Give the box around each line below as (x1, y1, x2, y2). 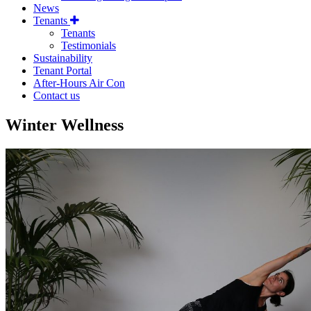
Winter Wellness (6, 116, 124, 134)
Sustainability (33, 52, 92, 65)
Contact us (33, 90, 80, 102)
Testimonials (61, 40, 116, 52)
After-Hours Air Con (33, 77, 125, 90)
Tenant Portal (33, 65, 92, 77)
